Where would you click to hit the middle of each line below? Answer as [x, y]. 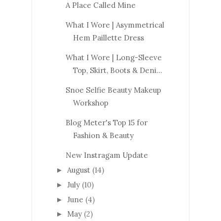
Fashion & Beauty [103, 136]
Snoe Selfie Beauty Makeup [113, 90]
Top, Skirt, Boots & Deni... [117, 71]
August [80, 170]
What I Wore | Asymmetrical [115, 25]
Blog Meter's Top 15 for [106, 123]
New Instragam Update [107, 155]
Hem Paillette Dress [108, 38]
